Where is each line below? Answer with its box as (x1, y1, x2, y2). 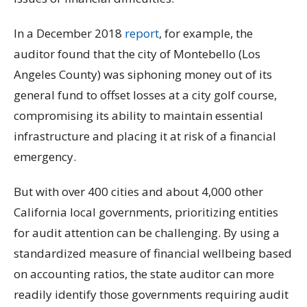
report (125, 25, 159, 41)
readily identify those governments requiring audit (14, 286, 288, 302)
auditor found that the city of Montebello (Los (14, 45, 260, 62)
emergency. (14, 148, 76, 164)
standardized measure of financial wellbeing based (14, 245, 292, 261)
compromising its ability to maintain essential (14, 107, 263, 123)
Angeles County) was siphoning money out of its (14, 66, 272, 82)
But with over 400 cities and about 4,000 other (14, 184, 263, 199)
